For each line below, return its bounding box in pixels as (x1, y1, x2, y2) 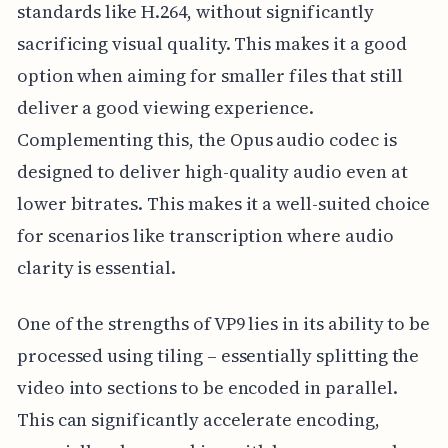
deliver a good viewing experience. (16, 94, 315, 120)
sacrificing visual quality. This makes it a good (16, 30, 407, 56)
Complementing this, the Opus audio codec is (16, 126, 397, 152)
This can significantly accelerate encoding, (16, 406, 380, 432)
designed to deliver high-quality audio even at (16, 158, 408, 184)
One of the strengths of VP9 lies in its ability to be (16, 310, 431, 336)
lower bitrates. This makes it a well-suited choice (16, 190, 431, 216)
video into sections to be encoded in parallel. (16, 374, 398, 400)
